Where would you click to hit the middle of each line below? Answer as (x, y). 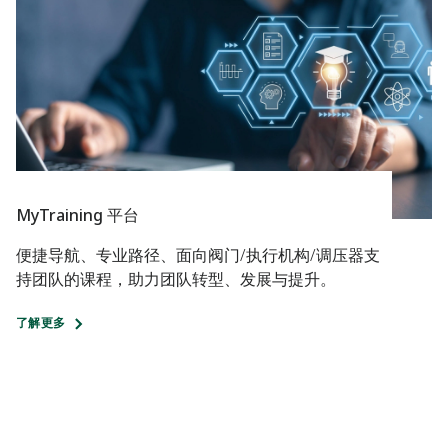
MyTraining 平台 (77, 215)
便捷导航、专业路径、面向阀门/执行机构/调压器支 (198, 255)
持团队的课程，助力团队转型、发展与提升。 (176, 279)
